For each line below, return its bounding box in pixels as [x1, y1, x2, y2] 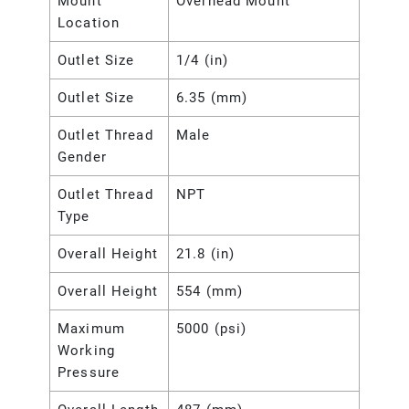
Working [58, 342, 115, 360]
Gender [58, 149, 107, 166]
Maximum [58, 320, 125, 338]
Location [58, 15, 120, 32]
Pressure [58, 364, 120, 382]
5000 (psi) [176, 320, 247, 338]
